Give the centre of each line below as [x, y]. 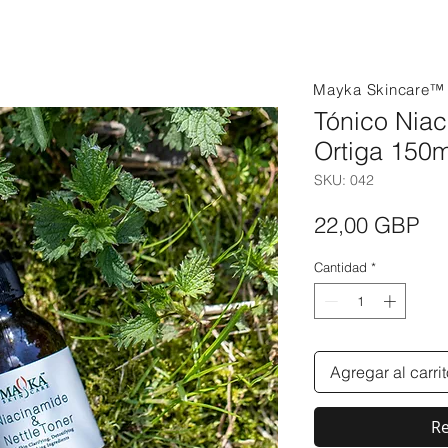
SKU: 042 [344, 180]
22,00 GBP [366, 225]
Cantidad [340, 267]
